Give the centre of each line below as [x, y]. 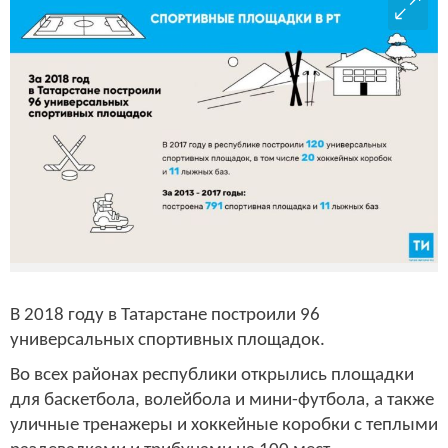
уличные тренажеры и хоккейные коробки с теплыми [224, 426]
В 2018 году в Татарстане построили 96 [165, 315]
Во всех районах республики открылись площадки [212, 376]
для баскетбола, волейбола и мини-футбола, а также [222, 401]
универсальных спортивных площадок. [167, 340]
